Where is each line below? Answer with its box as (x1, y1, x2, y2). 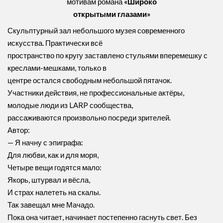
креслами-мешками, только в (7, 63, 107, 72)
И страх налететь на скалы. (7, 188, 101, 197)
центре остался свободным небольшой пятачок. (7, 76, 172, 85)
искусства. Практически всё (7, 38, 103, 47)
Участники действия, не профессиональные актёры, (7, 88, 184, 97)
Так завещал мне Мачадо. (7, 200, 95, 209)
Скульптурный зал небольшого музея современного (7, 26, 185, 35)
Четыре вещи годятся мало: (7, 163, 102, 172)
